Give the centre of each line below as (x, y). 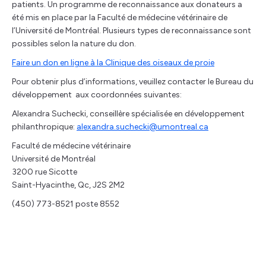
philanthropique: (44, 127)
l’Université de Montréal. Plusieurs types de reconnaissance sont (132, 31)
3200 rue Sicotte (45, 172)
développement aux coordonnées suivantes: (97, 95)
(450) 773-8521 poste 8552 (66, 204)
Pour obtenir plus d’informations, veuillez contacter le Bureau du (133, 82)
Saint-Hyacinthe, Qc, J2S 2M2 (68, 185)
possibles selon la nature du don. (74, 44)
